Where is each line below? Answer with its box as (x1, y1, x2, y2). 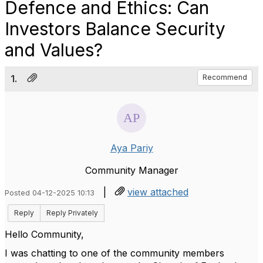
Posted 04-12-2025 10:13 (5, 188, 95, 197)
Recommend (203, 73, 247, 82)
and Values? (5, 39, 103, 60)
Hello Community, (5, 228, 84, 240)
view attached (127, 186, 188, 198)
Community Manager (85, 164, 178, 176)
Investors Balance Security (5, 18, 225, 39)
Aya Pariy (110, 142, 153, 154)
